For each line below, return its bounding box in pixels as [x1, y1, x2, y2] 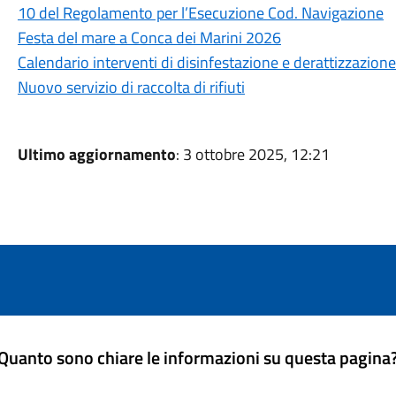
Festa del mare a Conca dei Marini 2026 [17, 26, 281, 49]
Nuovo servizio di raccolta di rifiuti [17, 75, 245, 99]
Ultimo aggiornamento [17, 142, 176, 166]
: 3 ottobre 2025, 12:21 [175, 142, 330, 166]
